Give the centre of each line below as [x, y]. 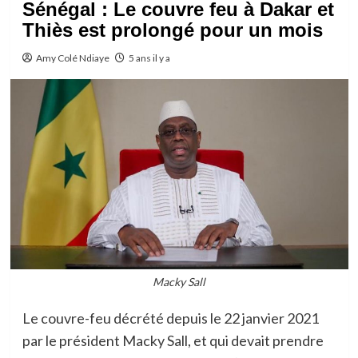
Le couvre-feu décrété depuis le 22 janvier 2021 [170, 318]
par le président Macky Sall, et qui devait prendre [173, 340]
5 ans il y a [149, 58]
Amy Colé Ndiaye [72, 58]
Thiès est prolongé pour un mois [172, 30]
